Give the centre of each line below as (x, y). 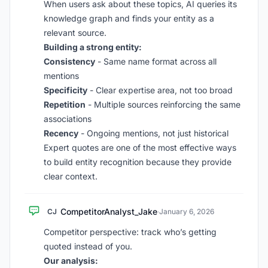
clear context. (71, 176)
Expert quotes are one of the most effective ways (140, 147)
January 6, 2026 (187, 211)
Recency (61, 133)
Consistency (69, 61)
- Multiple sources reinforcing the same (163, 104)
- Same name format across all (156, 61)
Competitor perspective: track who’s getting (130, 232)
